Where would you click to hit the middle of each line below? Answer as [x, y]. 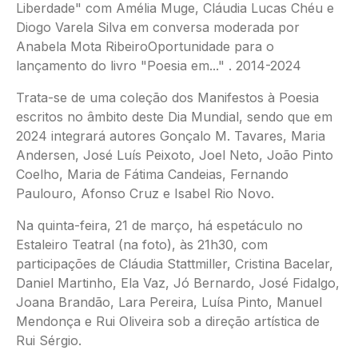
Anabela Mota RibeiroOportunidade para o [145, 46]
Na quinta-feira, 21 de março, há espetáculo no [159, 225]
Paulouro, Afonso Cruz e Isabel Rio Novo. [145, 193]
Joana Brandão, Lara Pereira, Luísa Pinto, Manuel [169, 302]
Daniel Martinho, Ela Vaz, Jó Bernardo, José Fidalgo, [178, 283]
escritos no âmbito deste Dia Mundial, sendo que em [174, 117]
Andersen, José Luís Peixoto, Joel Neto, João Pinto [175, 155]
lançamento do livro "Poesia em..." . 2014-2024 [159, 66]
